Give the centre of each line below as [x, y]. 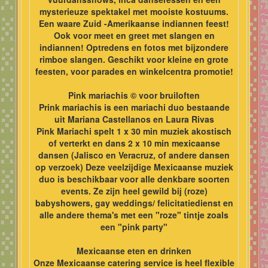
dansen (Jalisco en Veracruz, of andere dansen [134, 155]
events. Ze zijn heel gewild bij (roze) [134, 191]
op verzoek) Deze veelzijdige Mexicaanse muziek [134, 167]
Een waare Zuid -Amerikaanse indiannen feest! [134, 24]
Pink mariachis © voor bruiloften [134, 95]
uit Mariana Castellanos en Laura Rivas [134, 119]
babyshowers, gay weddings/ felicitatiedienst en [134, 203]
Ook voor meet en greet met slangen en [134, 36]
